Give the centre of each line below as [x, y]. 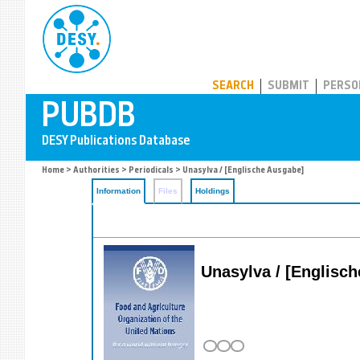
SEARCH [233, 86]
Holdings [213, 191]
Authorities [96, 171]
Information [119, 191]
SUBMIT [288, 86]
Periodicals [151, 171]
